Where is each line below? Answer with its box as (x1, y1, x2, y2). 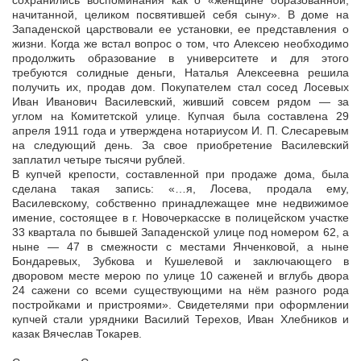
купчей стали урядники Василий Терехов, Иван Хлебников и (12, 313, 349, 326)
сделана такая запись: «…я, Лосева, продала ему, (12, 182, 349, 196)
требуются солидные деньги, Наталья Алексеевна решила (12, 66, 349, 80)
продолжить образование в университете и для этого (12, 52, 349, 65)
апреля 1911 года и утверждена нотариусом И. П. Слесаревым (12, 124, 349, 138)
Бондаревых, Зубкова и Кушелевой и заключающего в (12, 255, 349, 268)
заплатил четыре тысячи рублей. (12, 153, 185, 167)
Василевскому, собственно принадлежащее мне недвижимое (12, 197, 349, 210)
